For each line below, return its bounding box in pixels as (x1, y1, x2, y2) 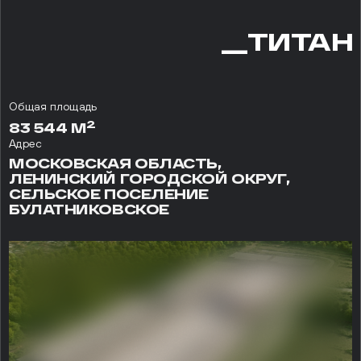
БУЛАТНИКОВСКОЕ (9, 201, 169, 217)
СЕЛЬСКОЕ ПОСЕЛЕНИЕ (9, 185, 210, 201)
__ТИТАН (220, 27, 352, 56)
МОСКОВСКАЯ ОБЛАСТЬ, (9, 155, 222, 171)
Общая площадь (9, 100, 98, 114)
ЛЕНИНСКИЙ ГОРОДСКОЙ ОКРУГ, (9, 170, 290, 186)
